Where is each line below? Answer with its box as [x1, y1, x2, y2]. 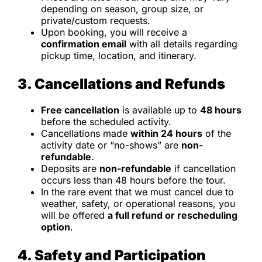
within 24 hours [130, 127, 202, 139]
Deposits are [41, 162, 99, 174]
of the [202, 127, 231, 139]
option [41, 220, 70, 233]
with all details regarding [126, 37, 237, 50]
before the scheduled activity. [41, 115, 171, 127]
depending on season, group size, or [41, 2, 204, 15]
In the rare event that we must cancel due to [41, 185, 234, 198]
